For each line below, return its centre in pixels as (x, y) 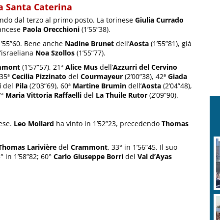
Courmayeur (102, 76)
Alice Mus (82, 67)
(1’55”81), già (170, 43)
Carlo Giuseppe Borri (88, 156)
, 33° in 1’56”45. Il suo (142, 147)
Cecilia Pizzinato (39, 76)
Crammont (89, 147)
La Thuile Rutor (122, 95)
